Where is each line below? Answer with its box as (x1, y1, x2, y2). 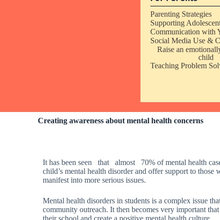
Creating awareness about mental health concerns (38, 116, 204, 125)
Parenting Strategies (150, 10, 212, 18)
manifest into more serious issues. (43, 176, 146, 184)
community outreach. (43, 205, 110, 214)
